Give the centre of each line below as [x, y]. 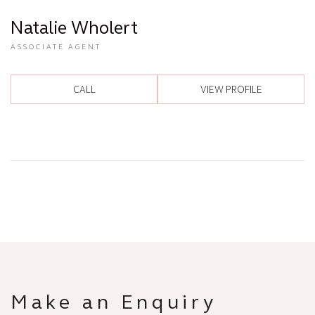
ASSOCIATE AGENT [56, 47]
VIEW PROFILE [231, 90]
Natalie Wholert [74, 28]
